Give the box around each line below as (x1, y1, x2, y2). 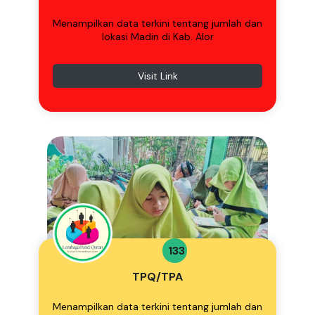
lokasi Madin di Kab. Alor (101, 30, 214, 43)
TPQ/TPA (132, 269, 183, 284)
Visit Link (137, 70, 178, 82)
